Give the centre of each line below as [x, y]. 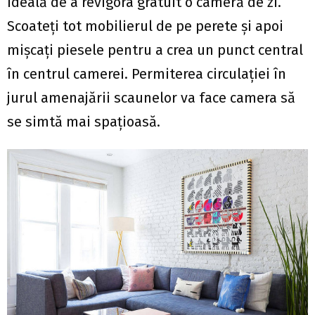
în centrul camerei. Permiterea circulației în [147, 73]
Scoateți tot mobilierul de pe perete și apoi [145, 26]
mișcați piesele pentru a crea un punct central [155, 50]
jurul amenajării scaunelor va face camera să [151, 97]
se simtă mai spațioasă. [84, 121]
